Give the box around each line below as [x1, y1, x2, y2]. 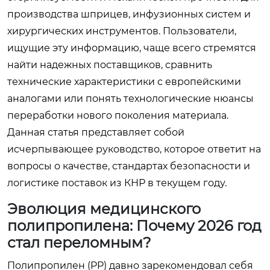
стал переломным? [7, 233, 151, 251]
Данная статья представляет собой [7, 126, 184, 138]
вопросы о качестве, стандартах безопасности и [7, 160, 250, 172]
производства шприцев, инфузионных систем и [7, 8, 251, 20]
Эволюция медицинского [7, 199, 201, 218]
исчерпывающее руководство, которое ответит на [7, 143, 261, 155]
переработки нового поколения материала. [7, 109, 228, 121]
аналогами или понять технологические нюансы [7, 92, 254, 104]
